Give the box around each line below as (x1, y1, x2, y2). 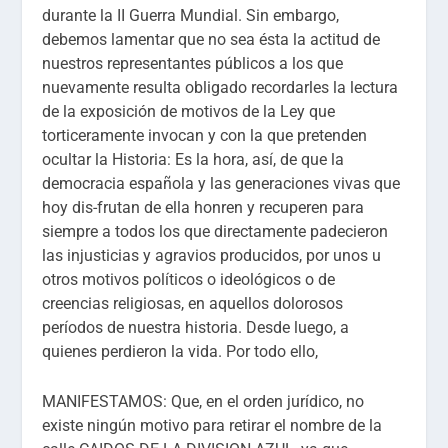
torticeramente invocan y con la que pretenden (42, 126, 368, 146)
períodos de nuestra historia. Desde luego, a (42, 318, 350, 338)
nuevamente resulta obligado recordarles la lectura (42, 78, 399, 98)
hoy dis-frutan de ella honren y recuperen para (42, 198, 365, 218)
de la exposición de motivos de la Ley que (42, 102, 336, 122)
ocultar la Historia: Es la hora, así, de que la (42, 150, 345, 170)
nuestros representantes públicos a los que (42, 54, 344, 74)
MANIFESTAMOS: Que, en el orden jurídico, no (42, 391, 365, 411)
